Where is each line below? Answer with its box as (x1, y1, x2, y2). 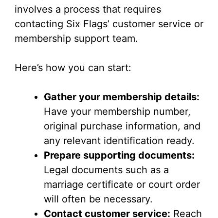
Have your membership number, (44, 106, 191, 118)
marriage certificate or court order (44, 179, 200, 191)
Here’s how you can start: (15, 62, 131, 74)
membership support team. (15, 33, 138, 45)
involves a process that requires (15, 3, 161, 16)
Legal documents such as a (44, 164, 169, 176)
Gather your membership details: (44, 91, 200, 103)
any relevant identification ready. (44, 135, 195, 147)
